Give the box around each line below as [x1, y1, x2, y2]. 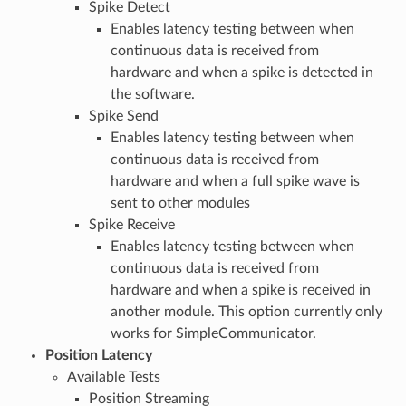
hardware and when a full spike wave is [110, 173, 360, 188]
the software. [110, 86, 195, 101]
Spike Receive [88, 217, 175, 232]
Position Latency [44, 347, 152, 362]
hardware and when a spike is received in [110, 282, 371, 297]
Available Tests [66, 369, 160, 384]
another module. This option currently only [110, 304, 382, 319]
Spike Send [88, 108, 159, 123]
